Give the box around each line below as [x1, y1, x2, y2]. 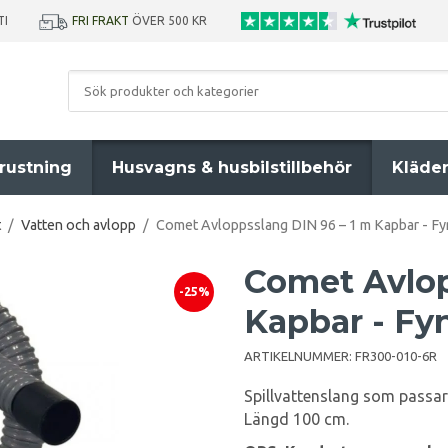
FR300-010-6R [355, 349, 437, 363]
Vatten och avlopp [21, 217, 136, 233]
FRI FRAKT [72, 14, 129, 27]
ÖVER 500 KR [129, 14, 213, 27]
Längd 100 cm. [244, 410, 349, 428]
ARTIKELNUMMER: [244, 349, 355, 363]
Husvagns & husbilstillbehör [112, 158, 352, 177]
